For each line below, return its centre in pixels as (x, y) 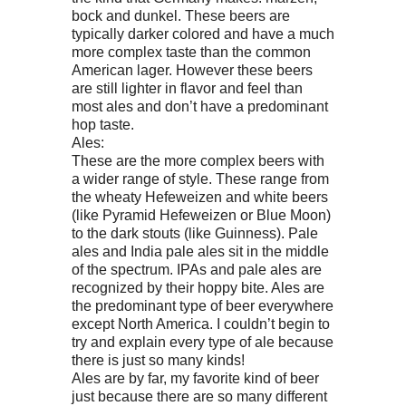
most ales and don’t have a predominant (200, 106)
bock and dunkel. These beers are (181, 15)
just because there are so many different (199, 396)
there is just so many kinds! (158, 359)
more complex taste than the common (191, 51)
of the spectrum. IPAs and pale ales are (197, 269)
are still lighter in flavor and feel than (187, 87)
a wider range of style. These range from (200, 178)
